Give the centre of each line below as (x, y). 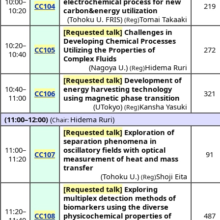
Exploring (140, 189)
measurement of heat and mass (121, 159)
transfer (79, 168)
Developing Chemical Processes (120, 41)
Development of (152, 80)
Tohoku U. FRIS (95, 19)
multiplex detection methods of (120, 198)
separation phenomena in (110, 141)
